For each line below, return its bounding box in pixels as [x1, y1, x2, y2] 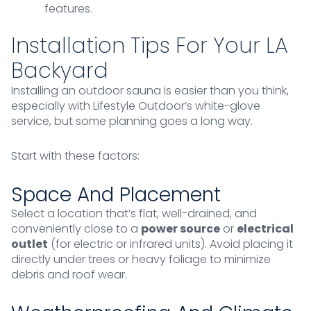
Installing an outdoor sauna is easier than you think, [11, 83, 289, 99]
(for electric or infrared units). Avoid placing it [48, 236, 293, 253]
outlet [11, 236, 48, 253]
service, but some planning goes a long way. [11, 113, 253, 130]
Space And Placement [11, 181, 221, 209]
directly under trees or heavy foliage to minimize [11, 251, 271, 268]
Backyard [11, 56, 108, 86]
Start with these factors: [11, 148, 140, 165]
